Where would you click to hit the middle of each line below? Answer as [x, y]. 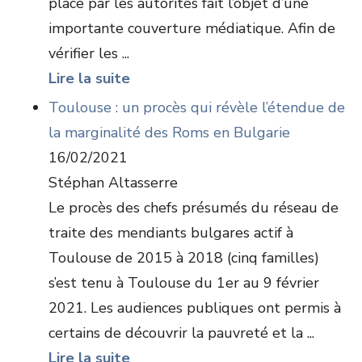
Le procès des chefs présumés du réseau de [194, 208]
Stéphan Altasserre [113, 183]
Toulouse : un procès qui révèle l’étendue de [197, 107]
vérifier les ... [89, 53]
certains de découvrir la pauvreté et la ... [181, 333]
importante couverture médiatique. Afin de [192, 28]
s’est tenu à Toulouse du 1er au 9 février [184, 283]
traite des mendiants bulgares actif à [171, 233]
